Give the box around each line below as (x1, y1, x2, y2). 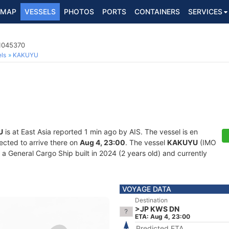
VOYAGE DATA (122, 185, 171, 193)
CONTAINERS (134, 7, 180, 16)
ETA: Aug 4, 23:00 (135, 213, 190, 220)
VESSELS (25, 7, 56, 16)
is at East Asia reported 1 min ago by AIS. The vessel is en (3, 127, 198, 136)
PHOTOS (64, 7, 94, 16)
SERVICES (188, 7, 222, 16)
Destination (135, 196, 168, 204)
